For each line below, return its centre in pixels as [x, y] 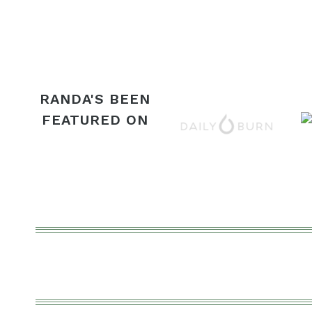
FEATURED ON [95, 120]
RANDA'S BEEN [95, 99]
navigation [84, 19]
